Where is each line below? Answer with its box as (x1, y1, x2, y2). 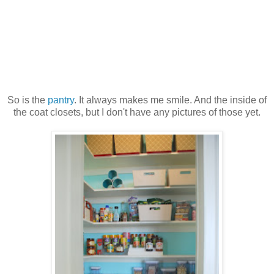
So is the (7, 95, 45, 106)
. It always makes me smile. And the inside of (74, 95, 267, 106)
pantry (45, 95, 74, 106)
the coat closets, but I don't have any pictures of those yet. (13, 107, 261, 118)
